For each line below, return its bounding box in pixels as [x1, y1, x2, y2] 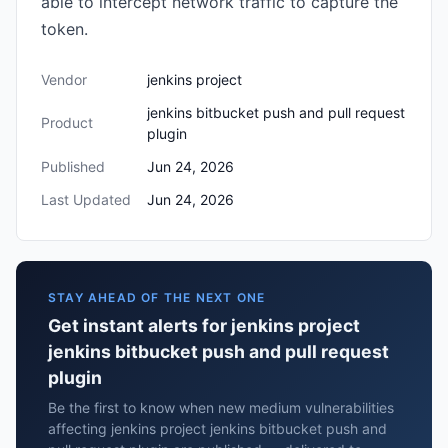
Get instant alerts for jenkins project [48, 315, 360, 336]
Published [41, 158, 105, 175]
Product [41, 114, 93, 131]
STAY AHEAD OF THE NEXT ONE [48, 290, 266, 305]
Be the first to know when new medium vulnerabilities [48, 399, 394, 416]
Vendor [41, 71, 87, 88]
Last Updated [41, 191, 131, 208]
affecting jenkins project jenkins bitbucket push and [48, 420, 387, 437]
